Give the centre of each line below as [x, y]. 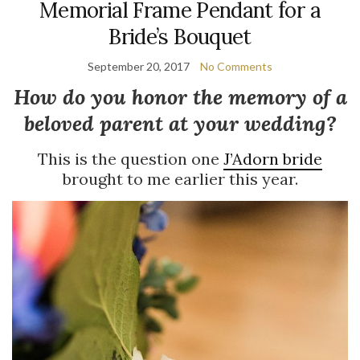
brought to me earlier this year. [180, 179]
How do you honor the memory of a [180, 97]
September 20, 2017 [139, 67]
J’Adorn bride [273, 159]
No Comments [236, 67]
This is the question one [131, 159]
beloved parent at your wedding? [180, 124]
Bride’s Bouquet [180, 37]
